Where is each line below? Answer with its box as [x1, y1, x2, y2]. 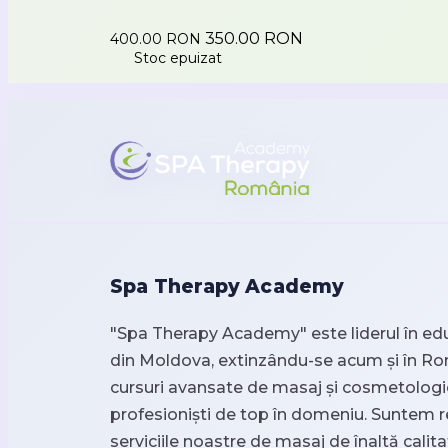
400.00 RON [110, 29, 205, 48]
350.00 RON [205, 28, 303, 48]
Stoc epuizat [134, 48, 222, 67]
